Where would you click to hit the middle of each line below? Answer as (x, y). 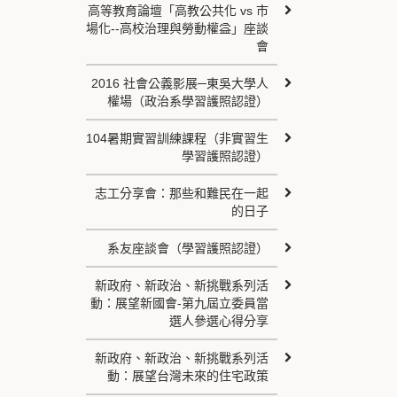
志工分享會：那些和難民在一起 (181, 193)
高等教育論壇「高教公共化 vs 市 (178, 11)
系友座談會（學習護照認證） (187, 248)
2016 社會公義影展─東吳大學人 (179, 83)
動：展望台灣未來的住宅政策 (187, 376)
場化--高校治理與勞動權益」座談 (177, 28)
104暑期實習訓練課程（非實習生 (177, 138)
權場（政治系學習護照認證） (187, 101)
